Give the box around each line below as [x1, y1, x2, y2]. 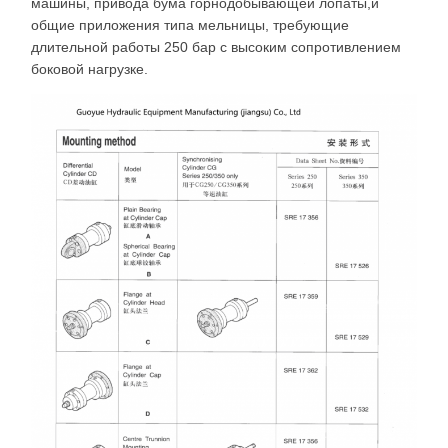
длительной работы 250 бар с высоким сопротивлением [31, 39, 401, 55]
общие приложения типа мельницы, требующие [31, 17, 349, 33]
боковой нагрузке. [31, 61, 148, 77]
